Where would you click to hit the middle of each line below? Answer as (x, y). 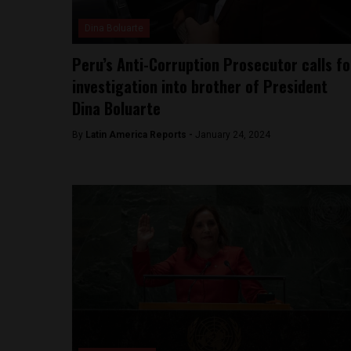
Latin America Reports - (140, 135)
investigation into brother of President (200, 86)
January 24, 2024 (233, 135)
